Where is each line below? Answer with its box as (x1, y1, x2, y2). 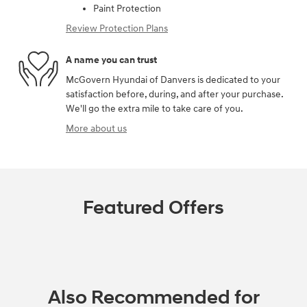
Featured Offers (83, 196, 224, 221)
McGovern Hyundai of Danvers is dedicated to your (66, 74, 280, 86)
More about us (66, 123, 127, 135)
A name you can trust (66, 53, 157, 66)
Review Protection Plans (66, 23, 168, 35)
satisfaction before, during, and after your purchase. (66, 88, 283, 101)
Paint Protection (93, 3, 161, 15)
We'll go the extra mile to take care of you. (66, 103, 243, 115)
